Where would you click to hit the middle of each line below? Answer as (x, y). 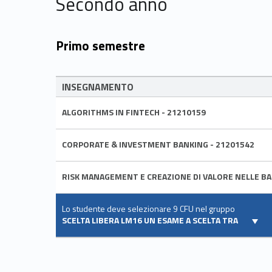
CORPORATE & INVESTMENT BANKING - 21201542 (158, 144)
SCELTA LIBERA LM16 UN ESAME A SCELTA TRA (151, 220)
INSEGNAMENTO (98, 87)
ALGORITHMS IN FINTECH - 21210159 (134, 112)
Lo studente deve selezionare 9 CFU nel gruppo (148, 209)
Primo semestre (100, 45)
